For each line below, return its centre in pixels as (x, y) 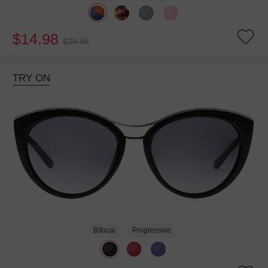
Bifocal (105, 230)
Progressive (151, 230)
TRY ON (31, 78)
